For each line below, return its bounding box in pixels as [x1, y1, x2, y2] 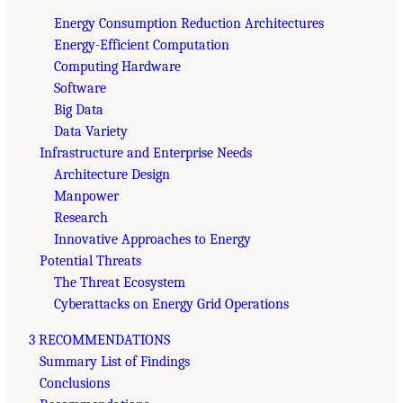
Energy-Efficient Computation [54, 36, 229, 53]
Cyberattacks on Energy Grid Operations [54, 295, 289, 312]
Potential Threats [40, 252, 141, 269]
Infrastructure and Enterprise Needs [40, 144, 252, 161]
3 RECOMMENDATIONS [29, 331, 170, 348]
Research [54, 209, 108, 226]
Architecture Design [54, 166, 170, 183]
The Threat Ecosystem [54, 273, 185, 291]
